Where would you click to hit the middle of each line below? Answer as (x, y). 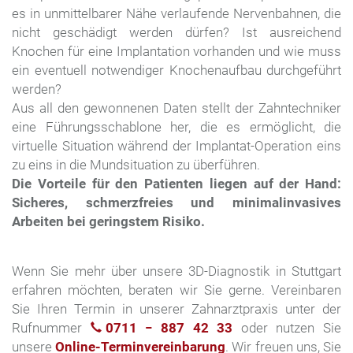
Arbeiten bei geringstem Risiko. (108, 222)
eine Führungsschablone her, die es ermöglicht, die (176, 127)
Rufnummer (51, 328)
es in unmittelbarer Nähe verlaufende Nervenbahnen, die (176, 14)
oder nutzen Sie (287, 328)
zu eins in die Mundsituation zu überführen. (136, 165)
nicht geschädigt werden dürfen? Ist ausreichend (176, 33)
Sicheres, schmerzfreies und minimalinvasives (176, 203)
